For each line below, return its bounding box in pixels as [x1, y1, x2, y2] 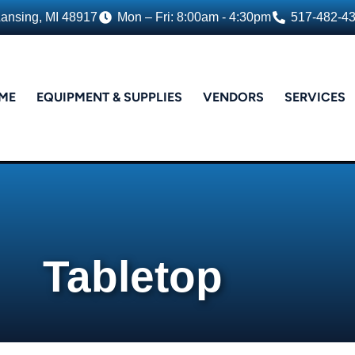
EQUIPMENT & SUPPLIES [36, 90, 182, 105]
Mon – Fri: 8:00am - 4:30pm [117, 10, 271, 24]
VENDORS [202, 90, 264, 105]
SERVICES [284, 90, 345, 105]
